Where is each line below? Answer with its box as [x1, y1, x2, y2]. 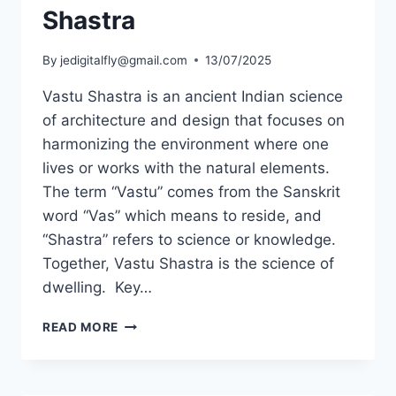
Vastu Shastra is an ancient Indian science [42, 87, 343, 105]
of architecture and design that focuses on [42, 110, 345, 129]
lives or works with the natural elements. [42, 158, 330, 177]
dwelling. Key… [42, 278, 152, 296]
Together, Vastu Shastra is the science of [42, 254, 334, 272]
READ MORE [42, 319, 119, 334]
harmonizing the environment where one [42, 134, 329, 153]
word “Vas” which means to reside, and [42, 206, 322, 225]
